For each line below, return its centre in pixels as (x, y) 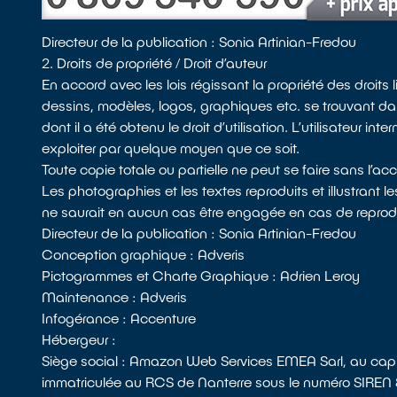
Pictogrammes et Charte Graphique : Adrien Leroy (201, 275)
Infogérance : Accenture (119, 318)
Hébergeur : (79, 339)
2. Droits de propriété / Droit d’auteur (155, 62)
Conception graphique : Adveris (144, 254)
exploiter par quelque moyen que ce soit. (171, 148)
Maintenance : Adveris (115, 296)
